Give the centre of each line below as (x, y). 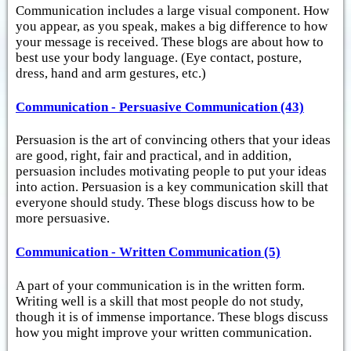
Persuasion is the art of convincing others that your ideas (173, 140)
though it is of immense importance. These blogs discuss (172, 317)
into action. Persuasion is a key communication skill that (172, 187)
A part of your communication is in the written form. (160, 285)
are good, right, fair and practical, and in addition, (154, 156)
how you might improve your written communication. (164, 332)
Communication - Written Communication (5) (148, 252)
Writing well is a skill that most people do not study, (159, 301)
